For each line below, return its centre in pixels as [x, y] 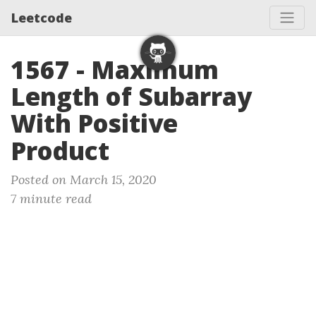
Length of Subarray [131, 96]
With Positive [94, 123]
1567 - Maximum [115, 69]
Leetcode [42, 17]
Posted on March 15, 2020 [84, 180]
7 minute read [51, 199]
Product [60, 151]
